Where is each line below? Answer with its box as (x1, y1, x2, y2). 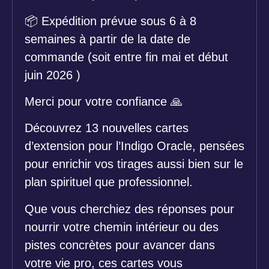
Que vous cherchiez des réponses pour (25, 202, 234, 216)
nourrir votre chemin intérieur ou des (25, 220, 219, 234)
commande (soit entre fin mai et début (25, 50, 228, 64)
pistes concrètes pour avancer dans (25, 238, 215, 252)
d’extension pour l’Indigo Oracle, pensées (25, 139, 244, 153)
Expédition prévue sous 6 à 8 (38, 14, 196, 28)
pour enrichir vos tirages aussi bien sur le (25, 157, 243, 171)
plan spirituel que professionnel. (25, 175, 193, 189)
